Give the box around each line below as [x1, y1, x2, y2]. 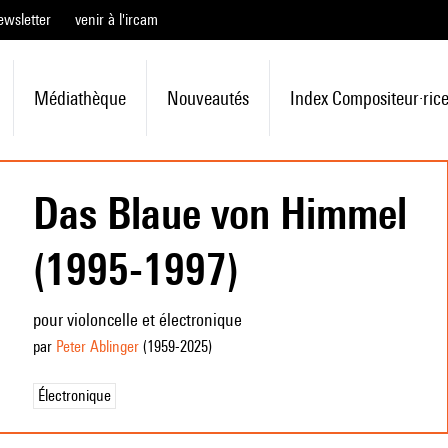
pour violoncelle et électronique [32, 309, 242, 330]
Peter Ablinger [55, 337, 139, 356]
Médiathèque [33, 87, 126, 109]
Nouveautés [166, 87, 249, 109]
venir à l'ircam [75, 10, 158, 29]
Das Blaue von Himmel [32, 187, 407, 239]
